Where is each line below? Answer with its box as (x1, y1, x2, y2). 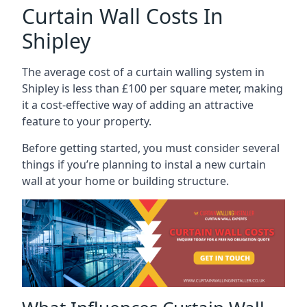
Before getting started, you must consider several (22, 140, 280, 156)
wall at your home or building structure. (22, 173, 232, 188)
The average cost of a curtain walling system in (22, 64, 265, 79)
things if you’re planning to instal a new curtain (22, 157, 266, 172)
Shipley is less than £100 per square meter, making (22, 81, 283, 96)
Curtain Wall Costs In (22, 2, 223, 30)
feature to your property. (22, 114, 151, 129)
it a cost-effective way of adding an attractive (22, 97, 254, 112)
